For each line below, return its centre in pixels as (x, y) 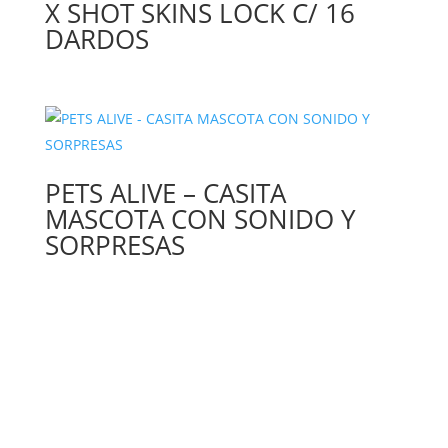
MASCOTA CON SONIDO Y (200, 219)
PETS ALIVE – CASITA (165, 193)
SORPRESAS (114, 245)
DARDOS (96, 39)
